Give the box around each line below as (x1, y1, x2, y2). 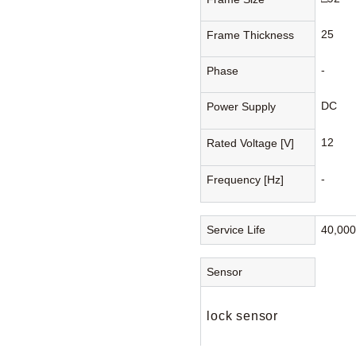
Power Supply (207, 99, 277, 113)
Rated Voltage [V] (207, 136, 295, 149)
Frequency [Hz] (207, 172, 284, 186)
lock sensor (207, 308, 278, 323)
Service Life (207, 222, 266, 236)
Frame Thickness (207, 28, 295, 41)
